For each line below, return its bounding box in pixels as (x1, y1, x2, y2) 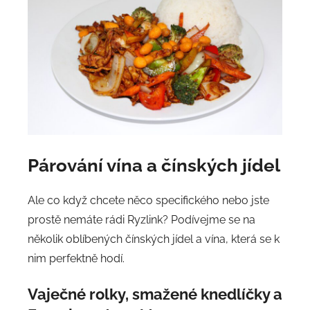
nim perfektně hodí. (28, 252, 125, 266)
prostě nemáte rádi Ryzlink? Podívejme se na (28, 213, 255, 227)
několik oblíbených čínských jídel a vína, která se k (28, 232, 280, 246)
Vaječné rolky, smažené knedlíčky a (28, 285, 282, 304)
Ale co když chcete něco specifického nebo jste (28, 194, 269, 208)
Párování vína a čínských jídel (28, 154, 280, 176)
